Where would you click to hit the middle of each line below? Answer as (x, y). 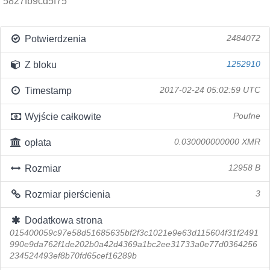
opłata (36, 143)
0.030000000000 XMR (217, 142)
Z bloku (39, 65)
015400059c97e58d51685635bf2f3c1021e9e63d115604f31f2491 (134, 233)
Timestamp (47, 91)
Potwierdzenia (54, 39)
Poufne (247, 116)
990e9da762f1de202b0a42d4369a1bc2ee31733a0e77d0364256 (133, 244)
